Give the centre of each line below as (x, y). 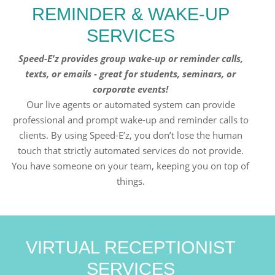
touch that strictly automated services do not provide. (130, 151)
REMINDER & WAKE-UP (130, 14)
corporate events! (131, 89)
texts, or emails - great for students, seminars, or (131, 74)
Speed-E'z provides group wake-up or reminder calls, (130, 59)
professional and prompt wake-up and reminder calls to (130, 120)
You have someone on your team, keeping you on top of (131, 166)
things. (130, 181)
